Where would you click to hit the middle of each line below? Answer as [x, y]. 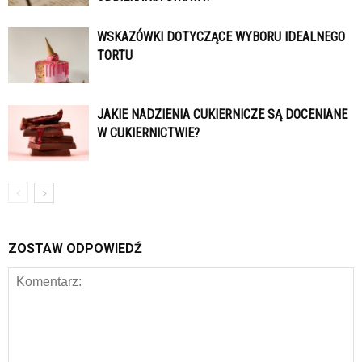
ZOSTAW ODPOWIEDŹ [75, 248]
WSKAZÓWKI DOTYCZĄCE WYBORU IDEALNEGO [221, 36]
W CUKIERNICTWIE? [148, 133]
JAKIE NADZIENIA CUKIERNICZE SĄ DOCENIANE [222, 114]
